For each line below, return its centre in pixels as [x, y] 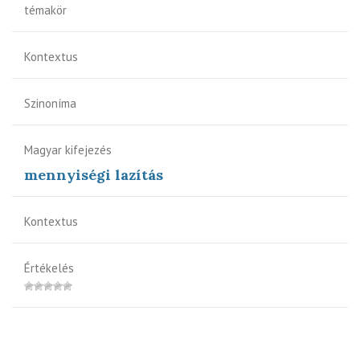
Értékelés [49, 268]
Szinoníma [50, 103]
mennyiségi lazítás [94, 174]
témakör [45, 10]
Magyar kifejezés [68, 149]
